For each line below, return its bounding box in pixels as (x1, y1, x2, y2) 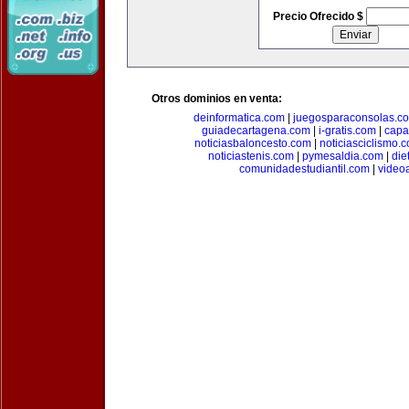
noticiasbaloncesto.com (194, 137, 311, 150)
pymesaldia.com (302, 150, 383, 163)
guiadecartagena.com (201, 124, 310, 137)
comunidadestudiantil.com (239, 163, 370, 175)
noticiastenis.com (208, 150, 294, 163)
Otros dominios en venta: (152, 92, 282, 105)
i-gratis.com (318, 124, 376, 137)
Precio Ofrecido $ (272, 10, 366, 23)
